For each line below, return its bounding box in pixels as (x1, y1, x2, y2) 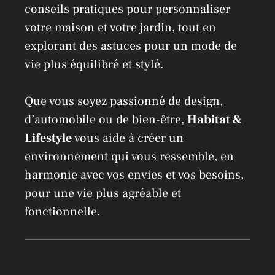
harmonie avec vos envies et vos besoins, (25, 167, 244, 184)
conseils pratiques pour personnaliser (25, 1, 230, 18)
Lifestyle (25, 130, 72, 147)
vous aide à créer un (72, 130, 184, 147)
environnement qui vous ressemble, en (25, 149, 234, 165)
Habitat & (187, 112, 242, 128)
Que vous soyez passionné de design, (25, 93, 223, 110)
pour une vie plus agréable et (25, 185, 181, 202)
